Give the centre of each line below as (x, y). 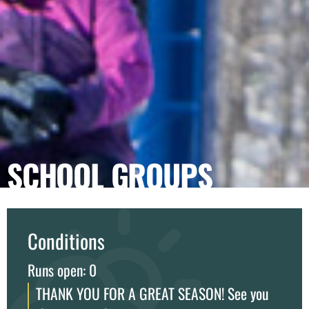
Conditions (66, 241)
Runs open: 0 (62, 270)
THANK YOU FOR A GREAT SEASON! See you (152, 293)
